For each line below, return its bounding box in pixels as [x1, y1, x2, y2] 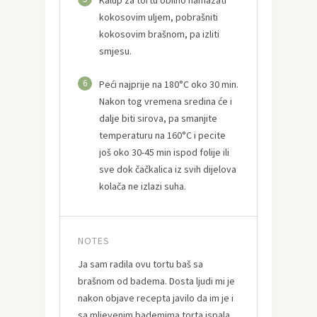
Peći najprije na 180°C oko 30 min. [99, 77, 238, 91]
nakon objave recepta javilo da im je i [78, 291, 234, 304]
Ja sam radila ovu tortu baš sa [78, 257, 203, 270]
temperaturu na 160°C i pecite [99, 128, 226, 142]
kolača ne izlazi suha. [99, 179, 186, 192]
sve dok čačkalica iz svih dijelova [99, 162, 236, 175]
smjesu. [99, 44, 132, 57]
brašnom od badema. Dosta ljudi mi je [78, 274, 235, 287]
